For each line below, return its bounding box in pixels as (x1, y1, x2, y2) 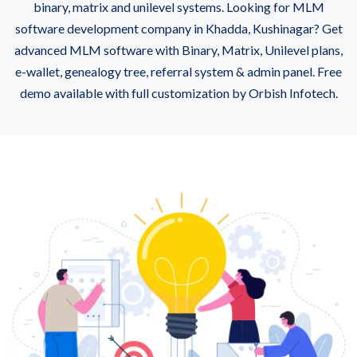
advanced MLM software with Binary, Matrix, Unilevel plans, (14, 41, 343, 57)
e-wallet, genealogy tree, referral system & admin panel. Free (15, 63, 342, 79)
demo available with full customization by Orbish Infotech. (19, 84, 338, 100)
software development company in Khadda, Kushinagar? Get (14, 20, 343, 36)
